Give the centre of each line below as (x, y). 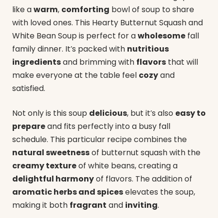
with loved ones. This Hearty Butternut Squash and (108, 22)
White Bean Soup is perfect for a (75, 36)
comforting (85, 9)
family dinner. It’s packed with (70, 49)
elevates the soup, (159, 192)
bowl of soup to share (152, 9)
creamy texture (44, 166)
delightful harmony (53, 179)
